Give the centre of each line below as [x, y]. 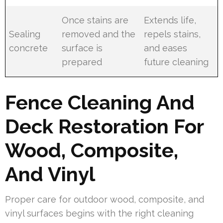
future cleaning [176, 62]
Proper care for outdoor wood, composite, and [105, 199]
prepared [82, 62]
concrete [29, 48]
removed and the [99, 34]
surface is [82, 48]
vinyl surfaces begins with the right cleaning [99, 213]
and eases [166, 48]
